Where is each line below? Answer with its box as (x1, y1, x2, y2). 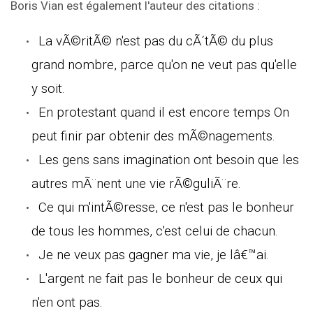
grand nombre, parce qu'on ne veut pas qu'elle (31, 56, 297, 73)
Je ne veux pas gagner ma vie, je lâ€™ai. (38, 246, 269, 263)
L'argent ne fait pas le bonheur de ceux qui (38, 270, 282, 286)
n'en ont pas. (31, 293, 103, 310)
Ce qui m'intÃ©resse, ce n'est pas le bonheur (38, 198, 294, 215)
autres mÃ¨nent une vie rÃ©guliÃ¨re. (31, 175, 241, 191)
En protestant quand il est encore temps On (38, 103, 289, 120)
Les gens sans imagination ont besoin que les (38, 151, 299, 168)
